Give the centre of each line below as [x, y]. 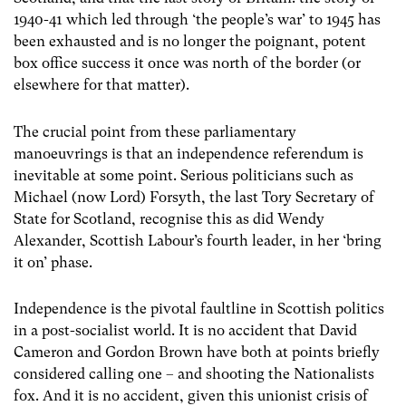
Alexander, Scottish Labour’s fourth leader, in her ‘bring [198, 240]
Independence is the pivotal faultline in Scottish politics [199, 308]
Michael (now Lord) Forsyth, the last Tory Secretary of [194, 197]
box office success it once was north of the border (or [187, 63]
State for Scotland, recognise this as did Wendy [169, 218]
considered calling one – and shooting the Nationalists [194, 373]
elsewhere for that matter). [101, 85]
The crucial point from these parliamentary [155, 131]
